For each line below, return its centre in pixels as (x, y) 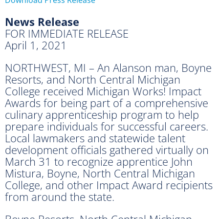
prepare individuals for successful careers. (107, 126)
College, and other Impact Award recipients (109, 185)
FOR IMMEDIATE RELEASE (67, 33)
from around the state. (63, 196)
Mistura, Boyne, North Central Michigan (100, 173)
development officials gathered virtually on (107, 149)
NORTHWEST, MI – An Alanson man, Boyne (108, 67)
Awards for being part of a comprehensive (107, 102)
